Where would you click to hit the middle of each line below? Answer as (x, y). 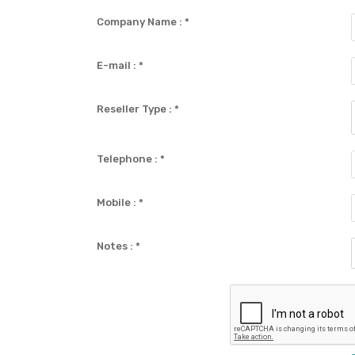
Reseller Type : (136, 109)
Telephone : (129, 158)
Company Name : (141, 22)
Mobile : (118, 202)
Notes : (116, 246)
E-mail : (118, 65)
